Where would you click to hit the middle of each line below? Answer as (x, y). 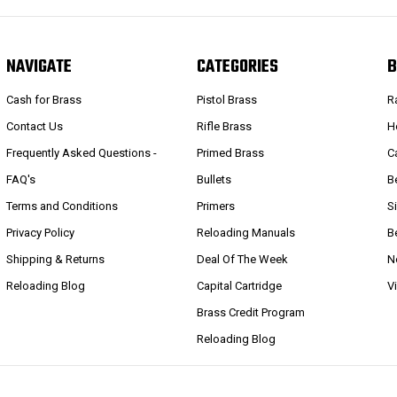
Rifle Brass (225, 126)
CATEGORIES (238, 67)
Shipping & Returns (55, 259)
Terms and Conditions (62, 206)
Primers (216, 206)
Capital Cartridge (240, 285)
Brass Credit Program (251, 312)
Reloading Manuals (246, 232)
